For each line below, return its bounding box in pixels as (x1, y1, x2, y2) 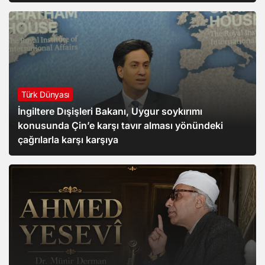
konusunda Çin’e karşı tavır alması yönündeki (18, 119, 223, 132)
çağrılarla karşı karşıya (18, 134, 118, 146)
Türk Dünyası (21, 89, 69, 100)
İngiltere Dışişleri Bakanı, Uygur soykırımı (18, 105, 202, 118)
